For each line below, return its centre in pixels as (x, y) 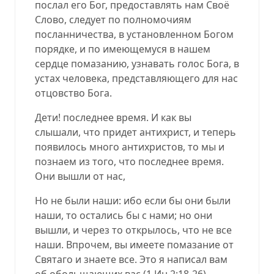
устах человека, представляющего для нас (136, 78)
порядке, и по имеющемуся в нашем (123, 49)
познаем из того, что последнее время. (129, 161)
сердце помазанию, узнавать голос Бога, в (137, 63)
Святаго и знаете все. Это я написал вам (131, 259)
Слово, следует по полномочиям (113, 19)
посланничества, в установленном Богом (134, 34)
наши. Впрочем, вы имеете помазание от (134, 244)
